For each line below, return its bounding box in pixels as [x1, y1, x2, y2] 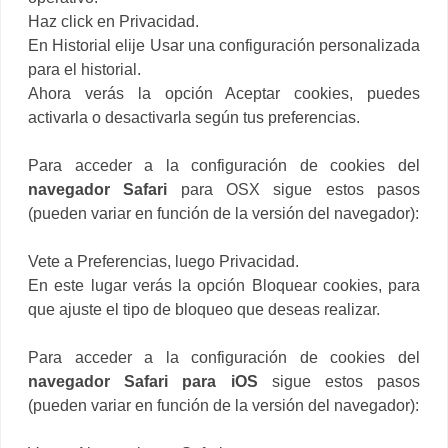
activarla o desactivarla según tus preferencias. [28, 108, 360, 126]
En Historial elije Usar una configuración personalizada [28, 36, 420, 54]
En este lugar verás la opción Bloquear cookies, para [28, 276, 420, 294]
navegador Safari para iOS [28, 372, 258, 390]
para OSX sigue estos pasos [167, 180, 421, 198]
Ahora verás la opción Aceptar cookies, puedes [28, 84, 420, 102]
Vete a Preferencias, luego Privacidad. [28, 252, 299, 270]
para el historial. [28, 60, 141, 78]
